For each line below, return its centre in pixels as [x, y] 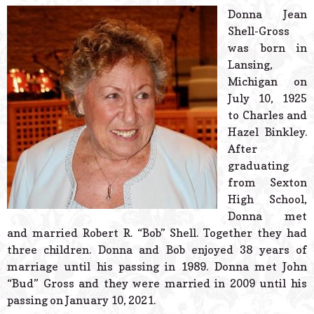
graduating [258, 166]
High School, [267, 199]
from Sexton [267, 183]
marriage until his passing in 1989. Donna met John [157, 267]
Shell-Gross [259, 31]
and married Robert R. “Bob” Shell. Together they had [157, 233]
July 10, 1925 [267, 98]
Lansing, [250, 65]
